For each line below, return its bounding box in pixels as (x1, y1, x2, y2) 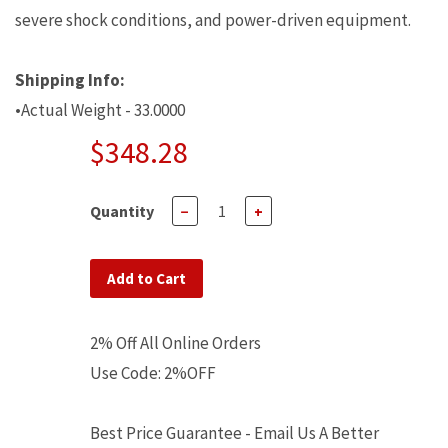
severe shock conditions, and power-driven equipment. (15, 9, 411, 31)
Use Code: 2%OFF (90, 362, 216, 384)
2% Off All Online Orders (90, 332, 261, 354)
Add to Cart (107, 269, 186, 288)
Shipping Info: (15, 69, 125, 91)
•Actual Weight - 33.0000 (15, 99, 185, 121)
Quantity (90, 201, 154, 221)
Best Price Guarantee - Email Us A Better (90, 422, 379, 444)
